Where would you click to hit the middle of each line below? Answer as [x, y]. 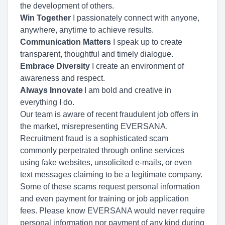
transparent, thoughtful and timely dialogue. [98, 54]
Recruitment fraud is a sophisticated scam [94, 138]
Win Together [45, 18]
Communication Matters [66, 42]
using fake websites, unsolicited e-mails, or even [106, 162]
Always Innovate [51, 90]
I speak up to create [147, 42]
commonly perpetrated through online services [102, 150]
